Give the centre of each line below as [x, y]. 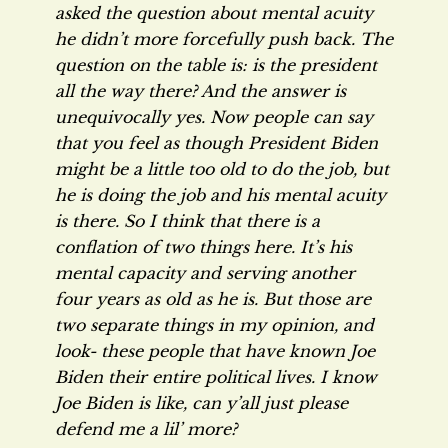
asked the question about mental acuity [214, 13]
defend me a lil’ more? [146, 429]
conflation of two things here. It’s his [203, 247]
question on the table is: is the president [216, 65]
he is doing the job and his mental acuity [220, 195]
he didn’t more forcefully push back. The [224, 39]
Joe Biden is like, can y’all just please [201, 403]
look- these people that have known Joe [215, 351]
